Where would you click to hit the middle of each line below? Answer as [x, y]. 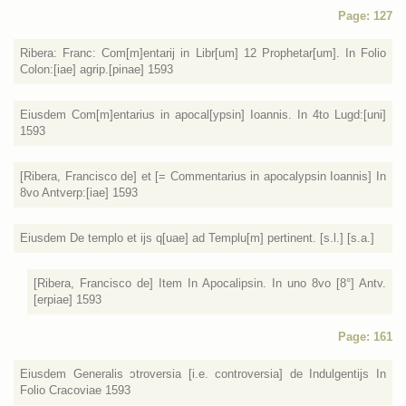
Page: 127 [365, 16]
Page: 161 [365, 337]
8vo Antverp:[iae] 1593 [79, 193]
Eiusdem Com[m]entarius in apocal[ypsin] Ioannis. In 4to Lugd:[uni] [203, 115]
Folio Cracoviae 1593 [75, 390]
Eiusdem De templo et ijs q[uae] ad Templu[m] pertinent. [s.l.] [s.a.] [197, 238]
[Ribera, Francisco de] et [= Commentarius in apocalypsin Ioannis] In [203, 176]
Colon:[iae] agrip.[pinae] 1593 [97, 69]
